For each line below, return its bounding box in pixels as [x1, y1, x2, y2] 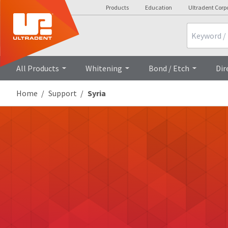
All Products [16, 63, 59, 73]
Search [186, 22, 210, 33]
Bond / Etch [149, 63, 189, 73]
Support [48, 88, 77, 98]
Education [145, 4, 172, 11]
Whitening [85, 63, 122, 73]
